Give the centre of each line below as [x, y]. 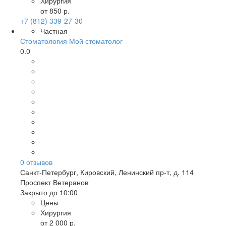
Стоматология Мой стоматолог [71, 41]
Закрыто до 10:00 [49, 192]
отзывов [38, 162]
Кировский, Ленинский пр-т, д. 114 [137, 172]
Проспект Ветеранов [54, 182]
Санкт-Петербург [48, 172]
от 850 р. [55, 11]
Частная [54, 31]
